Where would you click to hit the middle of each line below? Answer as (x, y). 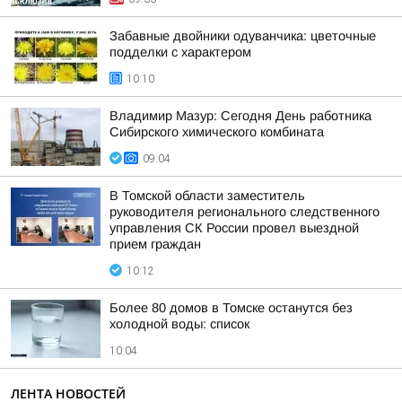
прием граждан (155, 244)
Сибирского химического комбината (217, 132)
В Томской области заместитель (207, 196)
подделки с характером (180, 52)
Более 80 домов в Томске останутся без (231, 308)
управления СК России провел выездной (234, 228)
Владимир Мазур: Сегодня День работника (240, 116)
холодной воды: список (179, 324)
